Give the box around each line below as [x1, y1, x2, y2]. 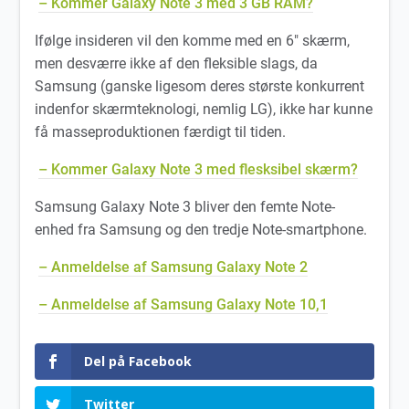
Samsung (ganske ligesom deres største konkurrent [35, 77, 365, 95]
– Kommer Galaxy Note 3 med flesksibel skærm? [38, 160, 359, 178]
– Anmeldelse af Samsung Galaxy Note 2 [38, 257, 309, 276]
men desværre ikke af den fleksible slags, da [35, 54, 319, 72]
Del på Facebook [84, 351, 193, 370]
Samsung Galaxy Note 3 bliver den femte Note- [35, 197, 336, 215]
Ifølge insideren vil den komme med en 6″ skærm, [35, 31, 351, 49]
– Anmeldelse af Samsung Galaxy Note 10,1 [38, 295, 329, 313]
